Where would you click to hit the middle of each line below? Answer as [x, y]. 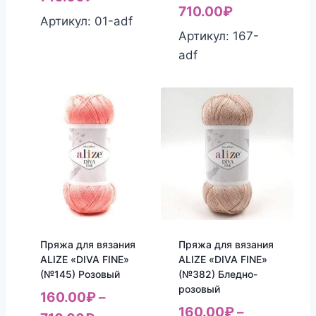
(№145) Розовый [80, 274]
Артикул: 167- [218, 36]
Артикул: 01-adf [86, 22]
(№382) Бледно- [218, 274]
